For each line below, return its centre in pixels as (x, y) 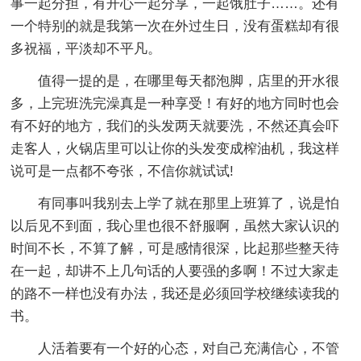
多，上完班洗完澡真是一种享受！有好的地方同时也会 (175, 103)
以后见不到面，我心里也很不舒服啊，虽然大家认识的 (175, 226)
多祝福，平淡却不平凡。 (86, 48)
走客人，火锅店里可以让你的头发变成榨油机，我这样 (175, 148)
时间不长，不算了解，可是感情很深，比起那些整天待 (175, 248)
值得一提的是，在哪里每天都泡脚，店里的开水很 (189, 81)
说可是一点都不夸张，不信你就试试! (122, 171)
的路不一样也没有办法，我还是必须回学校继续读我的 (175, 293)
